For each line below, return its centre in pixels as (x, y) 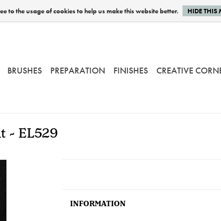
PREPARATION (78, 70)
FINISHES (131, 70)
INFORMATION (98, 204)
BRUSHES (25, 70)
